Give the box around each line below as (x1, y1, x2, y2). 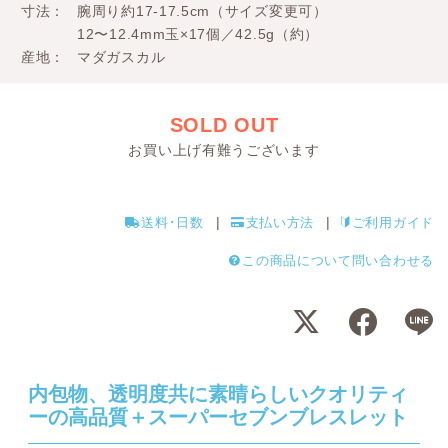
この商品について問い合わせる (242, 254, 434, 269)
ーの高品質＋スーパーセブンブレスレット (28, 407, 408, 429)
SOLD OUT (169, 114, 279, 137)
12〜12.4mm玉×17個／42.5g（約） (77, 26, 320, 43)
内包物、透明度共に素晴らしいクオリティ (28, 384, 408, 406)
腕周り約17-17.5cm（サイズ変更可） (77, 3, 328, 20)
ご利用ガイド (351, 216, 434, 231)
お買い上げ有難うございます (128, 142, 320, 159)
